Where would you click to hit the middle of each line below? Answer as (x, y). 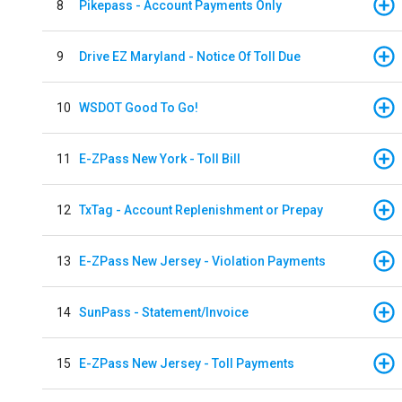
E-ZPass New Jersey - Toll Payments (187, 363)
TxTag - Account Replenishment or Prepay (201, 210)
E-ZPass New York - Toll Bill (160, 158)
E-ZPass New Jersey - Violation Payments (202, 261)
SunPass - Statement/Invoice (164, 312)
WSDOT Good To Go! (139, 107)
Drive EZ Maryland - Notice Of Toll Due (190, 56)
